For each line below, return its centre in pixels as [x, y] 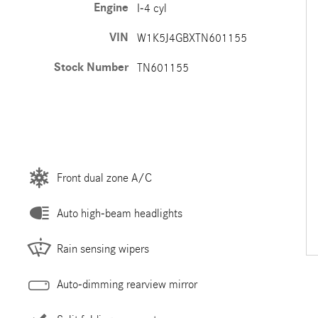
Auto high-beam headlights [119, 213]
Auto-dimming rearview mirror [127, 284]
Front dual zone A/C [104, 177]
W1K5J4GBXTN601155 [192, 38]
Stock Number [91, 67]
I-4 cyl [152, 8]
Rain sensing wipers [103, 248]
